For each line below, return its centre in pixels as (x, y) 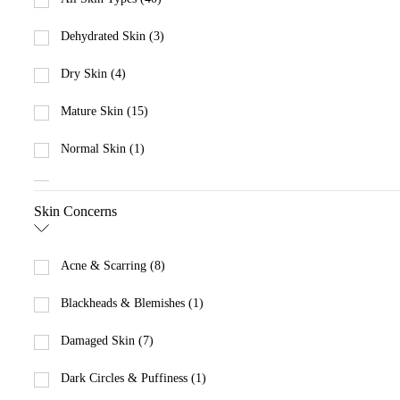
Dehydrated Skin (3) (112, 37)
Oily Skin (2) (95, 187)
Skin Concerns (75, 212)
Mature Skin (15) (104, 112)
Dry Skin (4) (93, 74)
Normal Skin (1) (103, 149)
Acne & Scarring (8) (113, 266)
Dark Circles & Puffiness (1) (133, 379)
